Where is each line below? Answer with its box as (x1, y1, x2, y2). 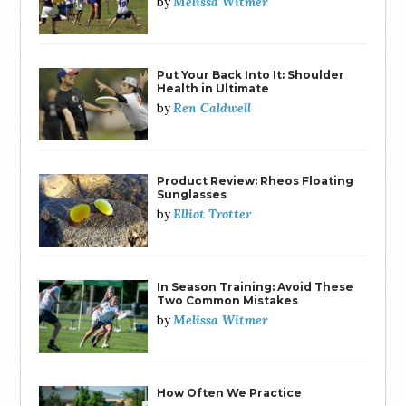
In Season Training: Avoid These (157, 279, 354, 294)
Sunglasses (157, 187, 227, 201)
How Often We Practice (157, 385, 303, 400)
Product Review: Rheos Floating (157, 173, 354, 188)
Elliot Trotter (173, 205, 252, 222)
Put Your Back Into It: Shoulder (157, 67, 345, 82)
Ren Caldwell (173, 99, 252, 116)
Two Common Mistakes (157, 293, 299, 307)
